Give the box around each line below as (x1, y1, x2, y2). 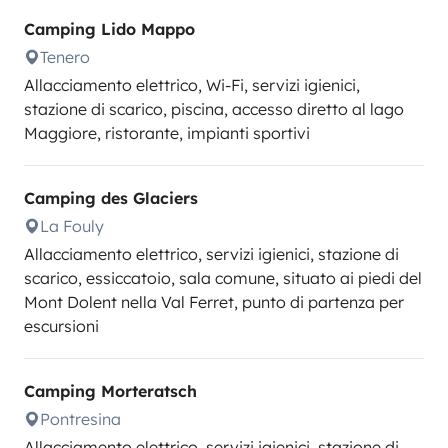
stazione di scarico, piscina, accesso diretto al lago (24, 99, 404, 119)
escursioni (24, 316, 99, 336)
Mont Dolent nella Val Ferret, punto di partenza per (24, 292, 404, 312)
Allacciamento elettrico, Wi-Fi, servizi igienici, (24, 75, 360, 95)
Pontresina (40, 409, 121, 429)
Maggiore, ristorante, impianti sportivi (24, 123, 310, 143)
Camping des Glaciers (24, 188, 198, 208)
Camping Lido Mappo (24, 19, 195, 39)
